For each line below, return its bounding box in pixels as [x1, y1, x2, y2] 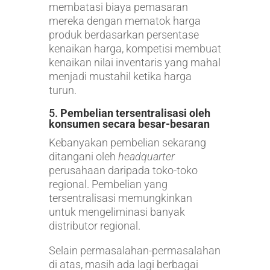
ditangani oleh [48, 149, 118, 163]
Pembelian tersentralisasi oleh [60, 106, 210, 119]
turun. [48, 83, 77, 96]
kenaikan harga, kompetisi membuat [48, 42, 221, 55]
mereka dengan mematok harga [48, 14, 201, 27]
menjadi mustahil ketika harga [48, 69, 192, 83]
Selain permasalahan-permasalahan [48, 243, 221, 257]
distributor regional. [48, 219, 140, 232]
